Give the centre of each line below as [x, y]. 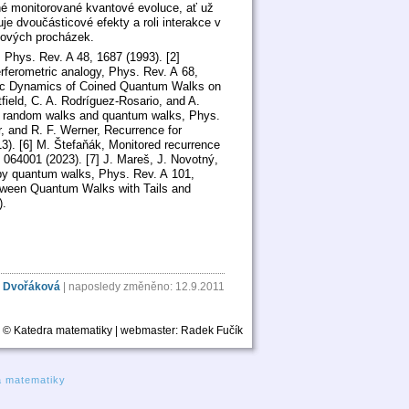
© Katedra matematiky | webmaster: [92, 331]
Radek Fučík [212, 331]
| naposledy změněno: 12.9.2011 [142, 287]
